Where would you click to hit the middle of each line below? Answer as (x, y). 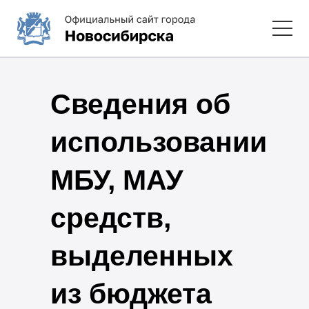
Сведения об (140, 104)
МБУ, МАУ (117, 180)
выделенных (141, 256)
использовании (158, 142)
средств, (110, 218)
